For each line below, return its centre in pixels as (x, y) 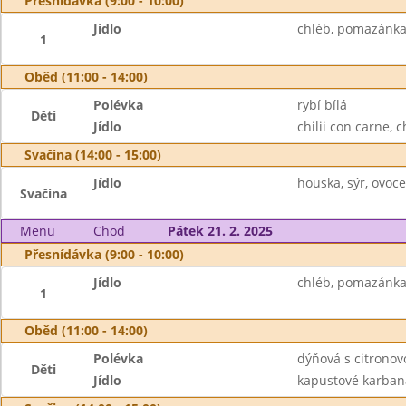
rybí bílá (322, 105)
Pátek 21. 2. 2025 (220, 231)
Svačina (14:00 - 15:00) (93, 155)
